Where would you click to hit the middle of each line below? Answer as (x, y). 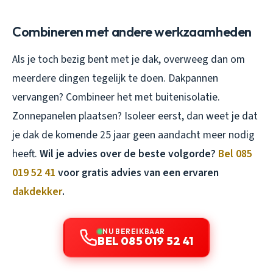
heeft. (26, 154)
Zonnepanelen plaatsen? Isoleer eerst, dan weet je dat (135, 116)
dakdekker (37, 191)
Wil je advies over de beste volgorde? (129, 154)
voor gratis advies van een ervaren (137, 172)
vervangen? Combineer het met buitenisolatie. (116, 97)
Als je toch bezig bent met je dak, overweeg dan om (129, 59)
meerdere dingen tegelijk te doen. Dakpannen (115, 78)
